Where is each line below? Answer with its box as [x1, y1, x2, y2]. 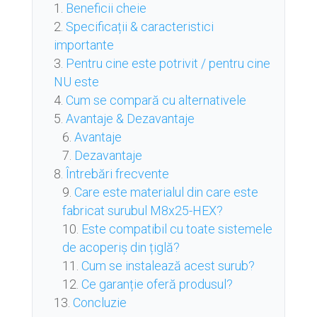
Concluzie [72, 295, 127, 310]
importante [53, 38, 114, 52]
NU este [53, 74, 99, 89]
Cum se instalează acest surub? [81, 258, 255, 273]
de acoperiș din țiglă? [62, 240, 180, 255]
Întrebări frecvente [65, 166, 169, 181]
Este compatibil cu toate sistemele [81, 221, 272, 236]
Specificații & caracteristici [65, 19, 214, 34]
